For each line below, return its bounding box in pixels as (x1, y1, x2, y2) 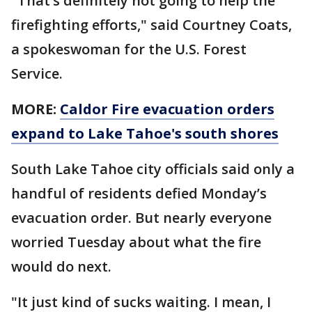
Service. (11, 64, 63, 83)
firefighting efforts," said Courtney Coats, (11, 15, 292, 34)
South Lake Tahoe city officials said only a (11, 159, 295, 178)
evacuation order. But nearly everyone (11, 208, 272, 227)
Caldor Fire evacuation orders (60, 100, 274, 118)
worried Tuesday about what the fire (11, 233, 261, 251)
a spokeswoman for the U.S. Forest (11, 40, 247, 58)
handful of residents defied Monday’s (11, 184, 267, 203)
